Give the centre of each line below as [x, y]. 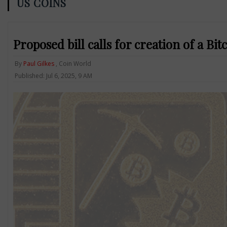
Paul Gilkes [39, 63]
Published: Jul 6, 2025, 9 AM [53, 75]
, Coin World [72, 63]
